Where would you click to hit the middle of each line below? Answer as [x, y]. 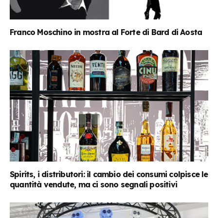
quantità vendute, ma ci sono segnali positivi [94, 185]
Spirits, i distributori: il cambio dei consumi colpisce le [109, 174]
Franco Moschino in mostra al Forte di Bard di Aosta [106, 32]
